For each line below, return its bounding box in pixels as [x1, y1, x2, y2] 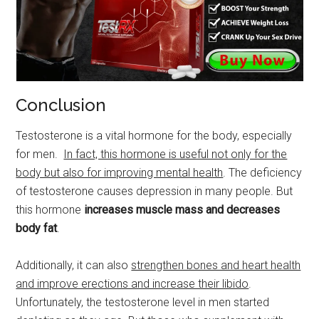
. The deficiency [223, 165, 303, 179]
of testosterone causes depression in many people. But [16, 184, 293, 198]
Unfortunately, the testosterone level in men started [16, 295, 270, 309]
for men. [16, 147, 64, 161]
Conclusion [16, 94, 107, 115]
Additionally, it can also [16, 258, 132, 272]
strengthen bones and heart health [131, 258, 301, 272]
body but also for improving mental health [16, 165, 224, 179]
